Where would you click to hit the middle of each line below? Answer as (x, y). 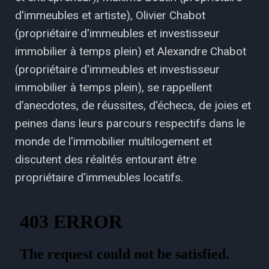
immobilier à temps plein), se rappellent (113, 87)
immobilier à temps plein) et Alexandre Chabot (131, 51)
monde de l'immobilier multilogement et (113, 141)
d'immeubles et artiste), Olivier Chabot (110, 15)
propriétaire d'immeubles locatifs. (99, 177)
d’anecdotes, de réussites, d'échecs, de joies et (133, 105)
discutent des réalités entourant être (106, 159)
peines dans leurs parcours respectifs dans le (130, 123)
